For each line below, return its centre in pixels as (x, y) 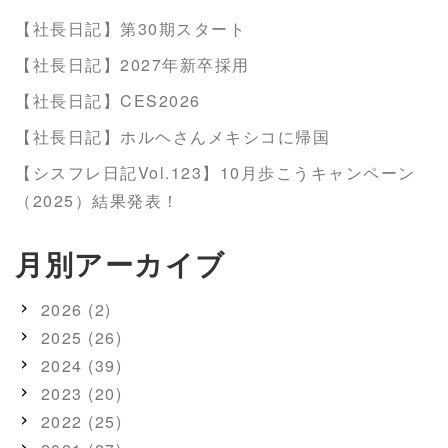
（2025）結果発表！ (97, 200)
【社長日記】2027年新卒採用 (132, 64)
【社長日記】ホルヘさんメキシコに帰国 (172, 136)
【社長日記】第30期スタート (130, 28)
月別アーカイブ (120, 263)
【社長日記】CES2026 (108, 100)
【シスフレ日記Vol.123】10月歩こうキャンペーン (215, 172)
